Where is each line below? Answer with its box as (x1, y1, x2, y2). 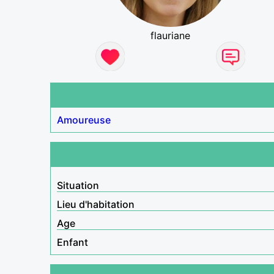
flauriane (150, 29, 191, 42)
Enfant (57, 235, 88, 248)
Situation (57, 179, 99, 191)
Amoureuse (57, 113, 111, 126)
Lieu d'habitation (57, 198, 135, 210)
